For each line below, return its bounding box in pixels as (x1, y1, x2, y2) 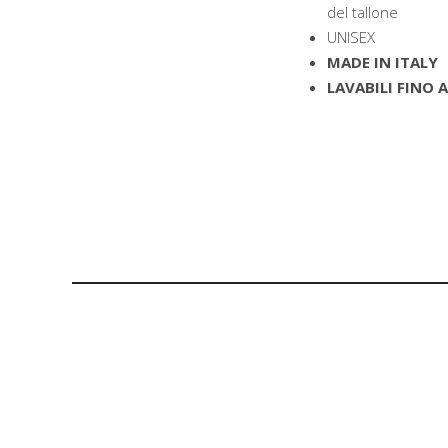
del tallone (327, 2, 398, 22)
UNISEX (327, 27, 375, 47)
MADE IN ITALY (327, 52, 438, 72)
